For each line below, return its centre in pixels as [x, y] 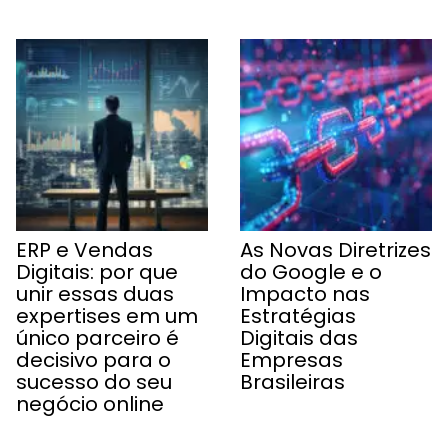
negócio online [90, 403]
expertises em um [107, 315]
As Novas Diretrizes [335, 249]
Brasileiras [292, 381]
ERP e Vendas [84, 249]
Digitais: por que [97, 271]
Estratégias [298, 315]
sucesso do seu [94, 381]
